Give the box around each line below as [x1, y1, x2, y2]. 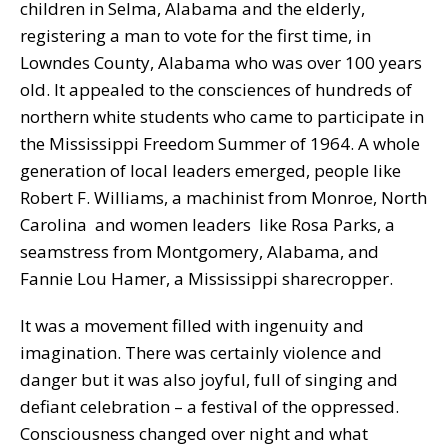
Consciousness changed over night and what [20, 421, 368, 445]
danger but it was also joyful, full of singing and [20, 367, 398, 391]
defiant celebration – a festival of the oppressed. [20, 394, 399, 418]
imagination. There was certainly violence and [20, 340, 382, 364]
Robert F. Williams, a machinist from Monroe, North [20, 185, 427, 209]
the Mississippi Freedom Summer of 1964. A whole [20, 131, 420, 155]
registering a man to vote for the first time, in [20, 23, 371, 47]
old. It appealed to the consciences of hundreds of [20, 77, 412, 101]
